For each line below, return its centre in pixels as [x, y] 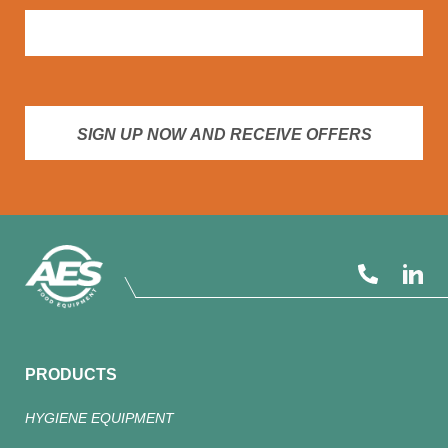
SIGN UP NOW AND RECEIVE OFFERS [224, 135]
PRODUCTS [71, 375]
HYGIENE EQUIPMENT [99, 418]
